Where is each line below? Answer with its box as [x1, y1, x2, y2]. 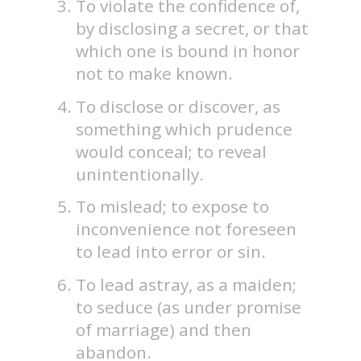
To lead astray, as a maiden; [76, 272, 297, 296]
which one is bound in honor [76, 39, 301, 63]
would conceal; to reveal [76, 139, 268, 163]
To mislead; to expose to [76, 195, 270, 218]
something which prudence [76, 117, 293, 140]
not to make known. [76, 62, 234, 85]
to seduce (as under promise [76, 295, 302, 318]
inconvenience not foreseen [76, 218, 297, 241]
